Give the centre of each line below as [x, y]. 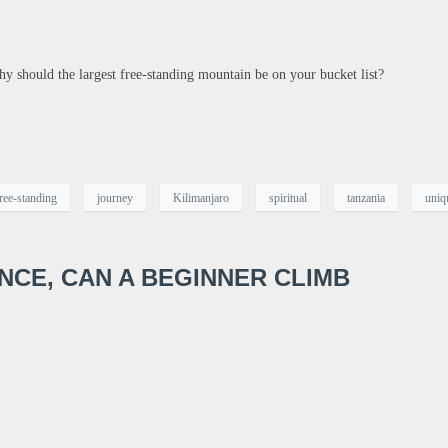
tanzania [366, 197]
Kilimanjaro [201, 197]
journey [115, 197]
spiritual [288, 197]
